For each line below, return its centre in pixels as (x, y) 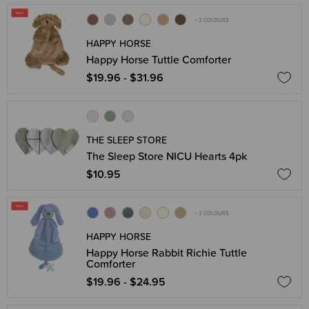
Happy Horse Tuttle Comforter (159, 59)
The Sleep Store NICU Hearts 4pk (167, 156)
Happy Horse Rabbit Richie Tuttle (167, 252)
